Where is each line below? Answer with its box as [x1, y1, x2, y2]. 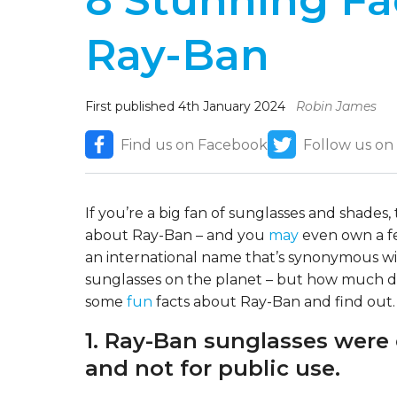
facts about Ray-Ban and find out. [152, 293, 395, 311]
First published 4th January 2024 [85, 98, 289, 115]
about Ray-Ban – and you [85, 227, 269, 245]
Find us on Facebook [121, 136, 268, 153]
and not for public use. [85, 355, 340, 382]
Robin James [296, 98, 377, 115]
